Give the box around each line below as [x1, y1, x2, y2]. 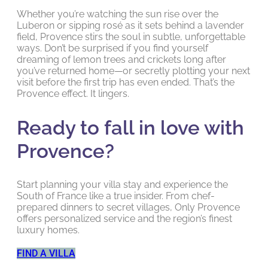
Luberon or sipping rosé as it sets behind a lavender [17, 20, 244, 32]
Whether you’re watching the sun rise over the [17, 8, 218, 20]
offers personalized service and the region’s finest [17, 213, 232, 225]
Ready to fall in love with [17, 115, 244, 139]
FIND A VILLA [17, 248, 75, 260]
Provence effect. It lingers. [17, 88, 129, 100]
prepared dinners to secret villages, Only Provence [17, 202, 240, 214]
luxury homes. [17, 224, 80, 236]
